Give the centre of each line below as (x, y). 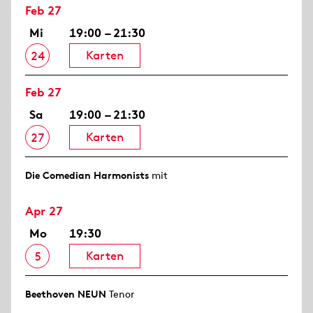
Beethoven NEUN (66, 294)
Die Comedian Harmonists (87, 176)
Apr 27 (44, 211)
